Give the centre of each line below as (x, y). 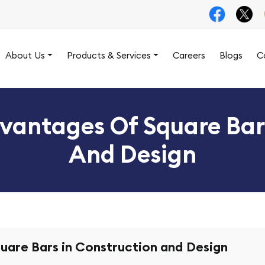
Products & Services (109, 55)
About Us (25, 55)
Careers (189, 55)
